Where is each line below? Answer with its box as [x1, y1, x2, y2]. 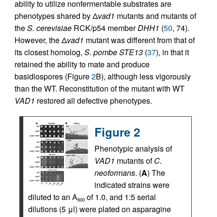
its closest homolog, [15, 46, 84, 58]
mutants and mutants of [115, 10, 196, 21]
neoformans [94, 167, 135, 178]
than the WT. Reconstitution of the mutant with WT [15, 83, 185, 94]
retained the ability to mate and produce [15, 59, 150, 70]
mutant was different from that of [84, 34, 195, 46]
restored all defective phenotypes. [35, 95, 152, 106]
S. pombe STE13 [84, 46, 143, 58]
